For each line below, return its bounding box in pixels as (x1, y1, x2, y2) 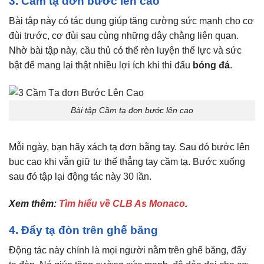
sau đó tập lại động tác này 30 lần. (9, 171, 151, 181)
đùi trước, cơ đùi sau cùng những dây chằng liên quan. (9, 31, 239, 41)
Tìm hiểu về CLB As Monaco (59, 198, 185, 209)
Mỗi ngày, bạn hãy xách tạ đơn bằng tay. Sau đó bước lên (9, 141, 250, 152)
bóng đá (193, 60, 230, 71)
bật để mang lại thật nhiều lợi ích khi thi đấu (9, 60, 193, 71)
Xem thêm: (9, 198, 59, 209)
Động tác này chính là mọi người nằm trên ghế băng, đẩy (9, 245, 246, 256)
